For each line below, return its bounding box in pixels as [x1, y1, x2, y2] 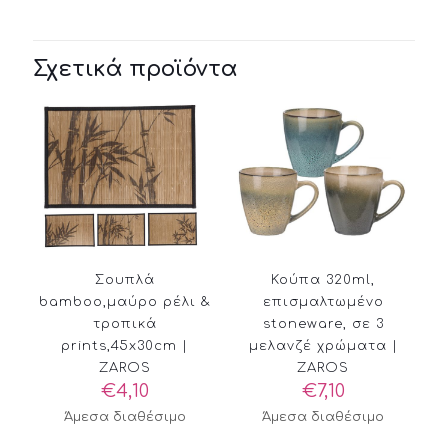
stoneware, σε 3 [262, 316, 384, 331]
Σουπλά [94, 272, 155, 287]
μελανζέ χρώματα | [248, 338, 398, 353]
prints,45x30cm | [61, 338, 189, 353]
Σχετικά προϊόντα [33, 56, 238, 81]
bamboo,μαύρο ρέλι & [38, 294, 211, 309]
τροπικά [92, 316, 157, 331]
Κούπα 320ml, [271, 272, 376, 287]
